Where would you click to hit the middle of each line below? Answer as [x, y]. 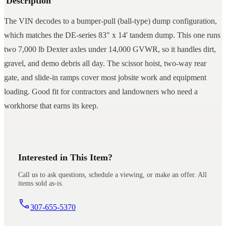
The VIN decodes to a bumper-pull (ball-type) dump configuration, [110, 21]
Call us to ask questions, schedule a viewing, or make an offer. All [112, 174]
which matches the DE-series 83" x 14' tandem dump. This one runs [112, 35]
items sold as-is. [41, 183]
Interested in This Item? [65, 158]
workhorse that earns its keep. [51, 106]
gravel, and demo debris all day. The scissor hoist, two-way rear [105, 64]
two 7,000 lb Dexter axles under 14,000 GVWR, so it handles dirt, [110, 49]
